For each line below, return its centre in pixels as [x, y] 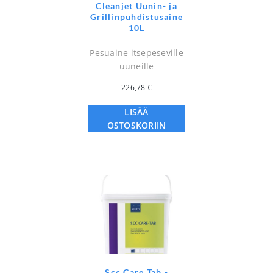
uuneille [136, 66]
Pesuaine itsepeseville [136, 53]
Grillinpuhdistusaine [136, 17]
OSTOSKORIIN [136, 126]
